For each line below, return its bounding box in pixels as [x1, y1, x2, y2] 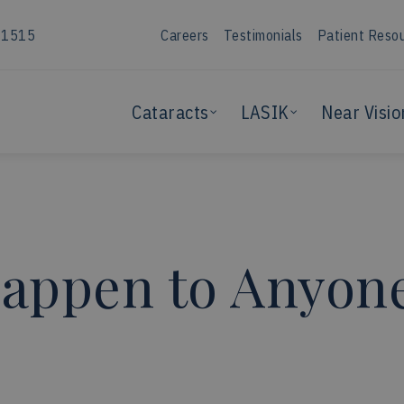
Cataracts [132, 99, 209, 124]
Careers [161, 25, 209, 44]
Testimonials [223, 25, 303, 44]
